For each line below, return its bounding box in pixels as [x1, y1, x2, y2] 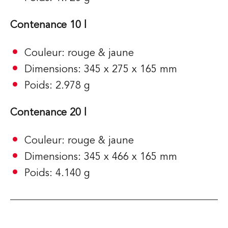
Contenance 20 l [10, 108, 87, 118]
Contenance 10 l [10, 20, 87, 31]
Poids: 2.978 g [24, 81, 90, 91]
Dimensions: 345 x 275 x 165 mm [24, 65, 177, 75]
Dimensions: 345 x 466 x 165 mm [24, 152, 177, 162]
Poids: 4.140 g [24, 168, 90, 179]
